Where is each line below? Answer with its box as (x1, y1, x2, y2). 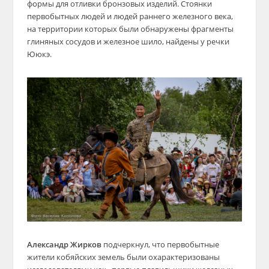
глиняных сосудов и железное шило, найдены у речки (26, 36, 229, 47)
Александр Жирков (26, 238, 103, 250)
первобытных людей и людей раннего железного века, (26, 11, 233, 22)
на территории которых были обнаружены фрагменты (26, 23, 234, 35)
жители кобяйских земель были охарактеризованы (26, 251, 220, 262)
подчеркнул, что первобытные (103, 238, 219, 250)
